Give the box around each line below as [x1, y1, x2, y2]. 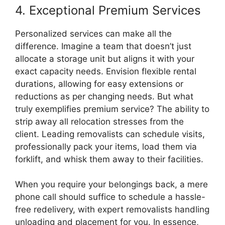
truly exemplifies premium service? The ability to [15, 103, 209, 114]
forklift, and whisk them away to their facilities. [15, 154, 206, 164]
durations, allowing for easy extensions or [15, 78, 183, 89]
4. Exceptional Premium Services [15, 3, 201, 18]
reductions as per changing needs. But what [15, 91, 193, 101]
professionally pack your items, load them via [15, 141, 197, 152]
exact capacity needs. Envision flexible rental [15, 66, 196, 76]
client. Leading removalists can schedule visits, [15, 129, 205, 139]
